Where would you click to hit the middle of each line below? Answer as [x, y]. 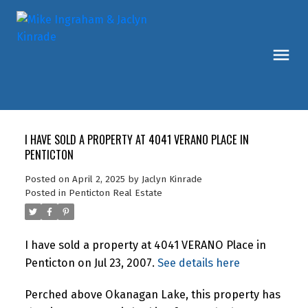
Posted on [48, 179]
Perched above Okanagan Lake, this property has [152, 294]
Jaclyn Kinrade [172, 179]
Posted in [45, 193]
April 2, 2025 [98, 179]
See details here [198, 263]
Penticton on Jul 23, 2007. [91, 263]
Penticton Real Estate [115, 193]
